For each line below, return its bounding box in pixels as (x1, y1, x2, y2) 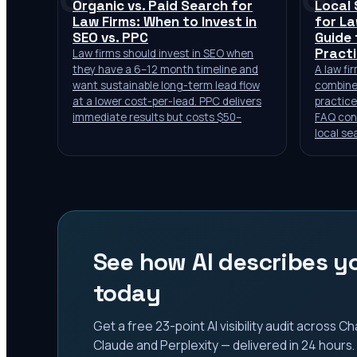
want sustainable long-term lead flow (73, 78, 260, 92)
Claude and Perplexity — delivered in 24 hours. (93, 336, 355, 354)
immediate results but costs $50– (73, 110, 241, 124)
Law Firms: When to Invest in (73, 13, 257, 30)
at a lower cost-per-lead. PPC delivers (73, 94, 261, 108)
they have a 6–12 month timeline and (73, 62, 258, 76)
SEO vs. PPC (73, 29, 148, 46)
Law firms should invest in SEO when (73, 46, 253, 61)
